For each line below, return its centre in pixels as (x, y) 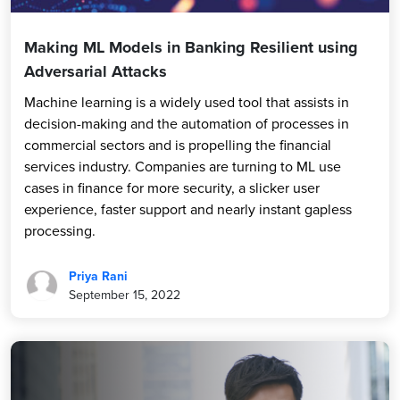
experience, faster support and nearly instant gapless (188, 209)
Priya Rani (98, 277)
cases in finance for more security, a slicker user (172, 188)
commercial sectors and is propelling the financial (178, 145)
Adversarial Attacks (96, 72)
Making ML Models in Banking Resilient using (191, 48)
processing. (60, 231)
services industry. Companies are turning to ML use (183, 167)
